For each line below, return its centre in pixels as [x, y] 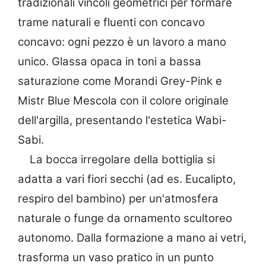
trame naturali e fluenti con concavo [111, 22]
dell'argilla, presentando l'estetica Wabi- [122, 120]
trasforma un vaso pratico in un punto [116, 257]
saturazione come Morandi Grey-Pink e [120, 81]
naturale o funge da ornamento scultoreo [125, 218]
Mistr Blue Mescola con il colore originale [123, 100]
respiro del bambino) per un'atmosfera [118, 198]
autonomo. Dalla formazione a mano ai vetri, [132, 237]
